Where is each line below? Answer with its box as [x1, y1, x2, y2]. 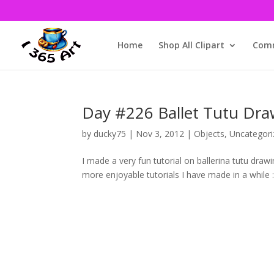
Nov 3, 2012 [136, 128, 185, 139]
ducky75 [94, 128, 127, 139]
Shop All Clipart [158, 39, 224, 51]
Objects [194, 128, 225, 139]
